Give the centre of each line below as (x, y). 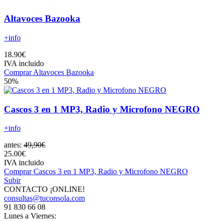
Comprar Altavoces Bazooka (49, 72)
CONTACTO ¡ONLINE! (44, 189)
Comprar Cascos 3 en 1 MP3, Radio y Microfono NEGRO (96, 172)
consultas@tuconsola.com (44, 198)
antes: (14, 145)
